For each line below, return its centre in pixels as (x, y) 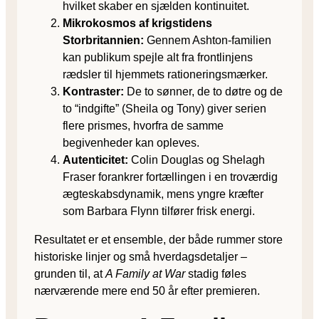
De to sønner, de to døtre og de (203, 91)
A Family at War (145, 273)
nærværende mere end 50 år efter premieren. (147, 291)
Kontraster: (93, 91)
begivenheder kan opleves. (131, 142)
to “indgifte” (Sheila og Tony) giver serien (164, 108)
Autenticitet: (95, 159)
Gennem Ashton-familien (208, 40)
